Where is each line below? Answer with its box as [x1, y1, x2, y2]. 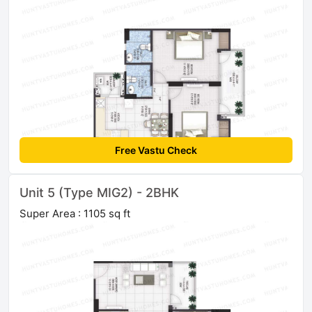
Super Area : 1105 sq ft [19, 207, 130, 221]
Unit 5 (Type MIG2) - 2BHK [19, 185, 179, 201]
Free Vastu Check [115, 144, 197, 157]
